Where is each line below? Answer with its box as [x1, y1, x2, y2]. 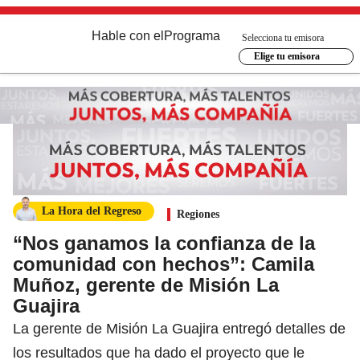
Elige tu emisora [253, 51, 320, 62]
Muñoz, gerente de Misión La [13, 273, 279, 296]
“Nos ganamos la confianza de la [13, 231, 315, 254]
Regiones [177, 207, 219, 220]
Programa [164, 29, 220, 43]
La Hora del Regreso [42, 204, 141, 217]
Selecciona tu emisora [242, 31, 324, 43]
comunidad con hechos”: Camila [13, 252, 314, 275]
